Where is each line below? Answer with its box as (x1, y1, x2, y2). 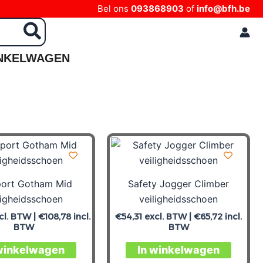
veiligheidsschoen (139, 193, 218, 205)
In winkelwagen (137, 244, 220, 257)
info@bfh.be (197, 3, 250, 14)
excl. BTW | (142, 211, 194, 222)
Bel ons (97, 3, 131, 14)
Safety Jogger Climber (128, 177, 229, 190)
